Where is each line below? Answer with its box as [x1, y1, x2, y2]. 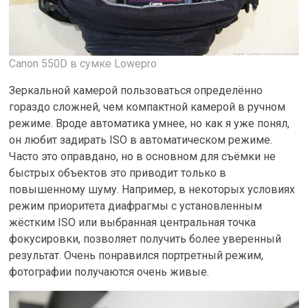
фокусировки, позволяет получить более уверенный [9, 232, 282, 245]
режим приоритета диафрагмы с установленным [9, 199, 263, 212]
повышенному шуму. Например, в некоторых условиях [9, 182, 296, 196]
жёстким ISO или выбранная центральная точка [9, 215, 256, 229]
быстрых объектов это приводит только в [9, 166, 227, 179]
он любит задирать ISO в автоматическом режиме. [9, 133, 273, 146]
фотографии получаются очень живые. [9, 265, 210, 278]
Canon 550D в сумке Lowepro [9, 56, 157, 70]
